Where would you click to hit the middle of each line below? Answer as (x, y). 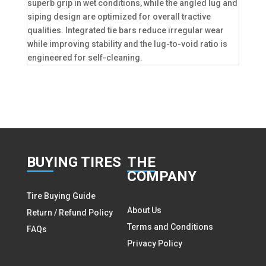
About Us (145, 210)
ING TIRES (87, 162)
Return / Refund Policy (69, 213)
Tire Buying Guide (61, 196)
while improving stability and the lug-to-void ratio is (127, 44)
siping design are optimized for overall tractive (119, 17)
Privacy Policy (155, 244)
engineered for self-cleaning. (85, 58)
